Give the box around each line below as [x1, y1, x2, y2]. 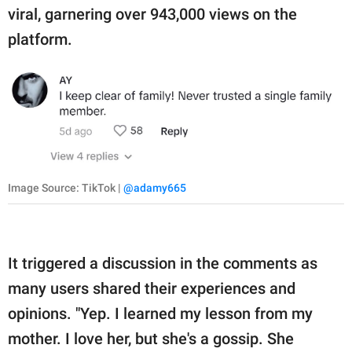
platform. [8, 29, 72, 49]
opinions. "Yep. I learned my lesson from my [8, 304, 313, 324]
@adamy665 [123, 181, 186, 195]
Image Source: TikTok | [8, 181, 123, 195]
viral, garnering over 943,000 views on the [8, 4, 297, 24]
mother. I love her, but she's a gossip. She [8, 329, 294, 349]
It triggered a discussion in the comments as [8, 254, 317, 273]
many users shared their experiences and [8, 279, 295, 299]
